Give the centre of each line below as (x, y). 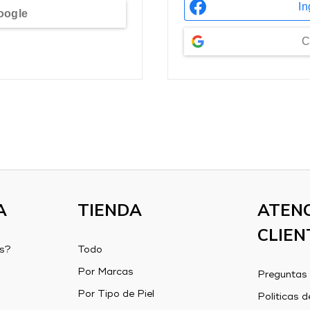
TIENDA (109, 210)
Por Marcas (105, 272)
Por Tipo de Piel (116, 294)
